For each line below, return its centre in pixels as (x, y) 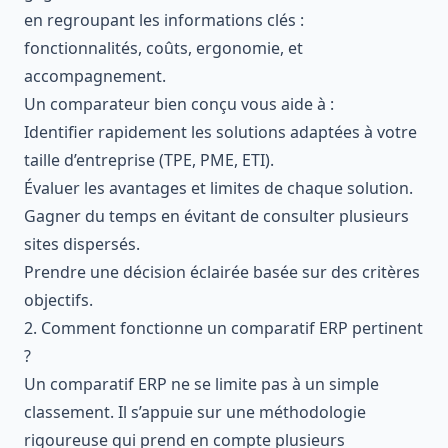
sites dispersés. (82, 243)
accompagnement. (95, 75)
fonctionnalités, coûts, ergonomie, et (163, 47)
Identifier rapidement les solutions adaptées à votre (220, 131)
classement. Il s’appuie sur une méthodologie (195, 411)
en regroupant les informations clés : (164, 19)
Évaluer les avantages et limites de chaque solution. (218, 187)
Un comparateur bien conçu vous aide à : (179, 103)
